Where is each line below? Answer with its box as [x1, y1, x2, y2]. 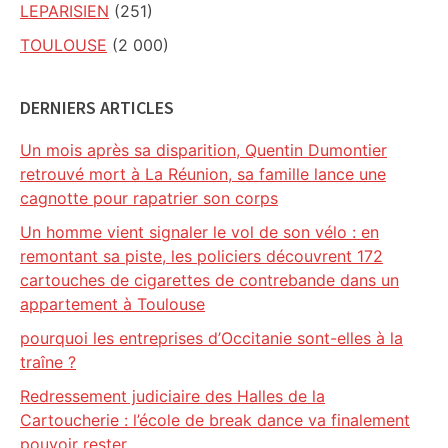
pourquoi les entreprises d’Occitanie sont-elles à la [20, 328, 403, 348]
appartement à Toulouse [20, 294, 205, 314]
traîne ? [20, 352, 76, 372]
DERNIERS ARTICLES [20, 96, 174, 119]
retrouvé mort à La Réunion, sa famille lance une [20, 164, 386, 184]
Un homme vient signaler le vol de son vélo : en [20, 222, 379, 242]
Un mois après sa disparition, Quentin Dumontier [20, 140, 387, 160]
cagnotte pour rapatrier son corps [20, 188, 278, 208]
